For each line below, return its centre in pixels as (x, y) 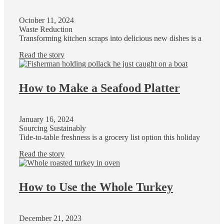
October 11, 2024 (46, 20)
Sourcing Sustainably (52, 128)
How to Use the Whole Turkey (96, 187)
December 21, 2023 (50, 218)
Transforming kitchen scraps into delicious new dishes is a (110, 38)
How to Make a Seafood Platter (99, 88)
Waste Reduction (46, 29)
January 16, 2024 (46, 119)
